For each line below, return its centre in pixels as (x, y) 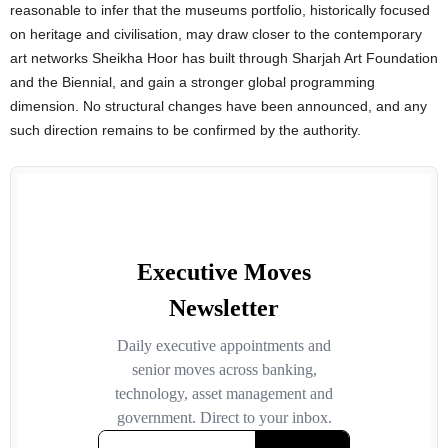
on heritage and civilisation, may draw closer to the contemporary (216, 33)
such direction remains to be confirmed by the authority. (185, 129)
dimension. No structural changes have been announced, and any (218, 105)
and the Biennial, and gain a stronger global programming (192, 81)
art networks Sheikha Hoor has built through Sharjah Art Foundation (224, 57)
